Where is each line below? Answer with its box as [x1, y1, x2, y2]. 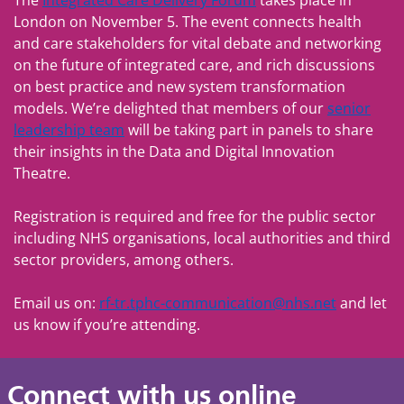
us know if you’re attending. [14, 315, 200, 335]
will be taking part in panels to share [124, 120, 373, 140]
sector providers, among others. [14, 250, 234, 270]
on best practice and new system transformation [14, 77, 345, 96]
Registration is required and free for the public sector [14, 207, 376, 226]
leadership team [14, 120, 124, 140]
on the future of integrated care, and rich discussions [14, 55, 375, 75]
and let [336, 293, 387, 313]
